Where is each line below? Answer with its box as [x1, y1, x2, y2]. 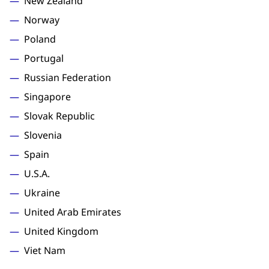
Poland [24, 32, 56, 46]
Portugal [24, 52, 64, 65]
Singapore [24, 90, 71, 103]
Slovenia [24, 128, 62, 142]
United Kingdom [24, 225, 98, 238]
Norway [24, 13, 59, 26]
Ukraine [24, 186, 60, 199]
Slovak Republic [24, 109, 95, 122]
